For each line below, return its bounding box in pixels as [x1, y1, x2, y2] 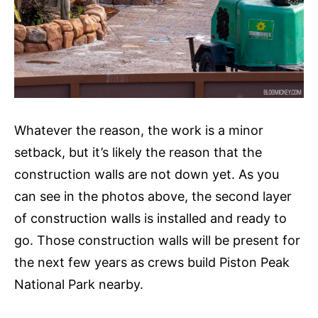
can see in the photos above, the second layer [14, 188, 292, 204]
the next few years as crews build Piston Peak [14, 254, 290, 270]
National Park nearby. [14, 276, 143, 292]
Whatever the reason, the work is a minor [14, 122, 263, 138]
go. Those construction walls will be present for [14, 232, 300, 248]
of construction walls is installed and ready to [14, 210, 287, 226]
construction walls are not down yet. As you [14, 166, 279, 182]
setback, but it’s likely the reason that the [14, 144, 262, 160]
